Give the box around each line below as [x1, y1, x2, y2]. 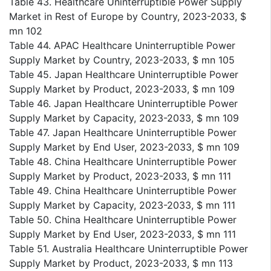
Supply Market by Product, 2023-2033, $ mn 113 [9, 256, 233, 269]
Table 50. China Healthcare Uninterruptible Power [9, 213, 237, 226]
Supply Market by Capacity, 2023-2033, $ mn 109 [9, 111, 239, 124]
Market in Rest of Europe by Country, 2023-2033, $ [9, 10, 246, 22]
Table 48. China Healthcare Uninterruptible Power [9, 155, 237, 168]
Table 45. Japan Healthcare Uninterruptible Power [9, 68, 238, 80]
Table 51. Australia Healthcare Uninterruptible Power [9, 242, 248, 255]
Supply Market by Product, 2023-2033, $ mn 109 [9, 82, 235, 95]
